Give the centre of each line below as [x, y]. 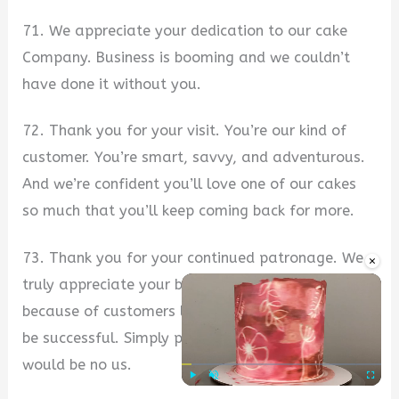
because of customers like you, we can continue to [199, 312]
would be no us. [77, 365]
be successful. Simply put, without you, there [179, 338]
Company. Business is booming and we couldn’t [187, 57]
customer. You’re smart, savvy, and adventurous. [194, 158]
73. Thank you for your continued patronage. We [193, 258]
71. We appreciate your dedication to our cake [185, 30]
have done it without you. [112, 84]
